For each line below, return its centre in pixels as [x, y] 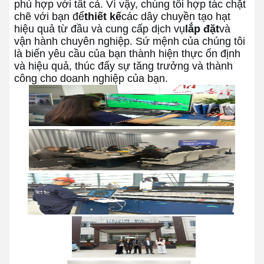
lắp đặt [202, 29]
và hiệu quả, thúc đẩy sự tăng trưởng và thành [123, 66]
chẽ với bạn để [49, 16]
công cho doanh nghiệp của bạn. [91, 78]
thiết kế [103, 16]
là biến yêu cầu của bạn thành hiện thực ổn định [127, 54]
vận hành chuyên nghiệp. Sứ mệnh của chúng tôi [130, 41]
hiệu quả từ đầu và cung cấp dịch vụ [100, 29]
